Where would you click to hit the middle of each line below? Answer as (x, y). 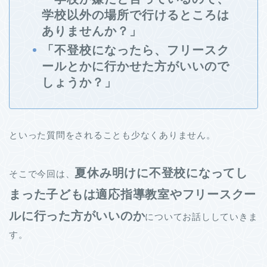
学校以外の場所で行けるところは (136, 15)
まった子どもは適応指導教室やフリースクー (133, 195)
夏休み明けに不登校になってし (161, 173)
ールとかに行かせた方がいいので (136, 66)
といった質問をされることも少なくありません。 (112, 135)
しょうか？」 (79, 83)
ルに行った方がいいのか (77, 216)
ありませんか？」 (92, 31)
